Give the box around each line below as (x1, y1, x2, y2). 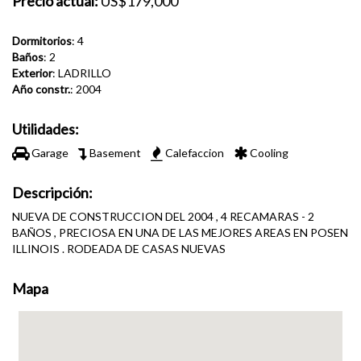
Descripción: (12, 184, 93, 201)
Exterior (12, 66, 52, 80)
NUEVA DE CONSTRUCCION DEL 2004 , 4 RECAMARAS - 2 (12, 210, 314, 223)
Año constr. (12, 82, 70, 96)
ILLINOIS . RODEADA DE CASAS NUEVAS (12, 242, 226, 255)
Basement (87, 146, 151, 160)
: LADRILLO (52, 66, 111, 80)
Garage (29, 146, 78, 160)
